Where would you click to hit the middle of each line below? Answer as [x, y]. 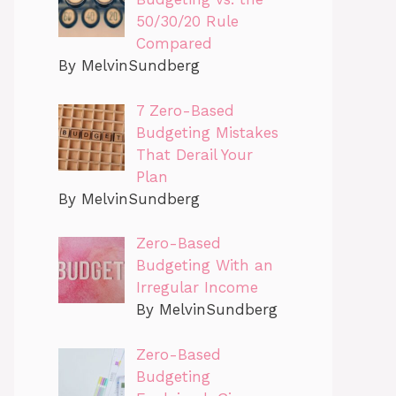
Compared [174, 44]
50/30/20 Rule [187, 22]
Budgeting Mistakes [207, 132]
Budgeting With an [204, 266]
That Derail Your [194, 154]
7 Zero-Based [185, 110]
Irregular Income [197, 288]
